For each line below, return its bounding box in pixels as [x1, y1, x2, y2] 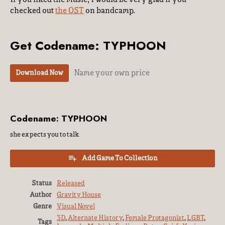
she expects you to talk [10, 132, 79, 139]
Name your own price [74, 69, 150, 77]
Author [30, 192, 52, 199]
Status [32, 180, 52, 187]
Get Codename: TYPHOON [10, 37, 166, 55]
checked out [10, 7, 55, 15]
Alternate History [68, 215, 123, 222]
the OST [55, 7, 84, 15]
